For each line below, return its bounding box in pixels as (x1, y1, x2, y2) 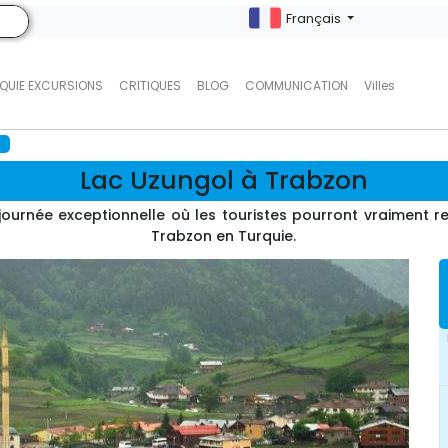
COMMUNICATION (244, 77, 348, 94)
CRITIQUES (118, 77, 181, 94)
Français (285, 10, 344, 27)
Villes (363, 77, 395, 94)
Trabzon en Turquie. (151, 226, 297, 246)
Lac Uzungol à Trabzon (79, 163, 368, 198)
